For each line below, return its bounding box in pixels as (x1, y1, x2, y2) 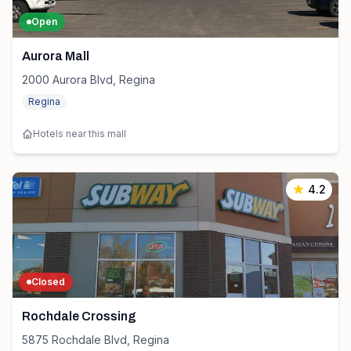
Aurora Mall (22, 49, 89, 63)
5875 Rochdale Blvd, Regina (22, 333, 169, 346)
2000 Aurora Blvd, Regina (22, 73, 155, 86)
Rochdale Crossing (22, 309, 136, 323)
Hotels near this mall (33, 128, 126, 139)
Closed (31, 276, 65, 288)
